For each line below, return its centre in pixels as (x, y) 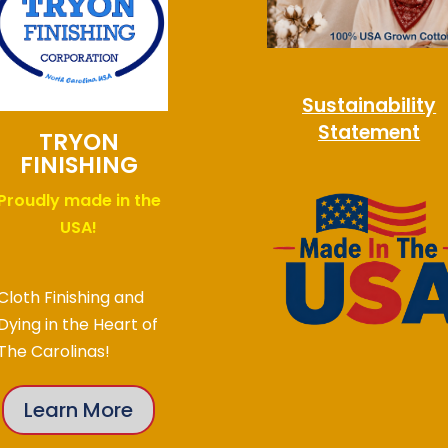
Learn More (79, 410)
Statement (369, 132)
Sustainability (369, 105)
